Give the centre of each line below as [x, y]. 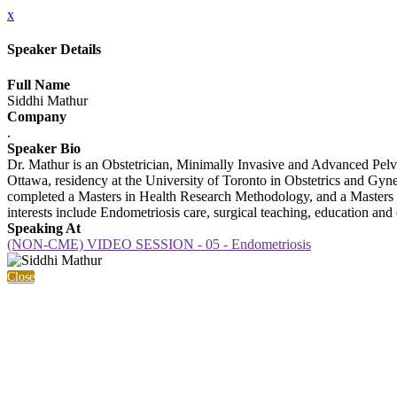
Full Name [39, 84]
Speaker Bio [44, 148]
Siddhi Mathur [47, 100]
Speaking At [44, 228]
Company [37, 116]
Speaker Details [54, 50]
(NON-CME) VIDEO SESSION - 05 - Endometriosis [159, 244]
